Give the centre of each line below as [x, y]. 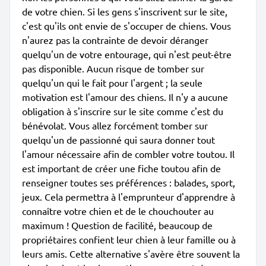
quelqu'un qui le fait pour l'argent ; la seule [112, 83]
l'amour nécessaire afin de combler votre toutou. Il [128, 154]
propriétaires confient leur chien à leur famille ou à [129, 239]
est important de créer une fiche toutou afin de [121, 168]
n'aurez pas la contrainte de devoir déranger [115, 40]
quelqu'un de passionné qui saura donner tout [118, 140]
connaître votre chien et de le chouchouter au [118, 211]
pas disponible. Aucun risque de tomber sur [113, 68]
